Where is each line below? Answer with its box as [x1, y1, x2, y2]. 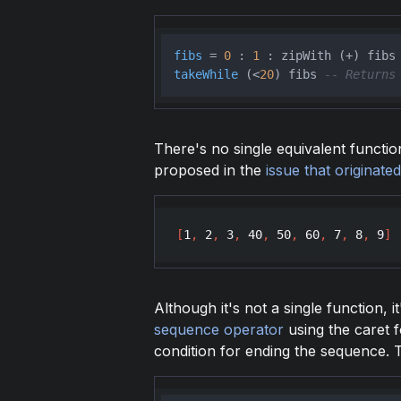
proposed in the [153, 160, 266, 179]
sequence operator [153, 320, 284, 338]
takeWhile [173, 66, 238, 81]
